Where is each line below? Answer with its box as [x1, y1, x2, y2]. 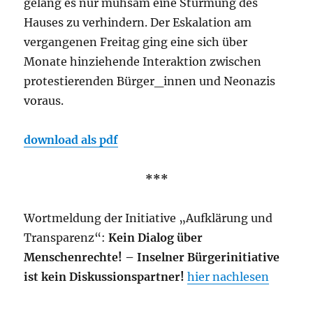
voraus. [24, 93, 64, 108]
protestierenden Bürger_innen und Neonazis [24, 73, 276, 88]
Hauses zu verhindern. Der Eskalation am [24, 15, 252, 29]
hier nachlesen [187, 269, 270, 284]
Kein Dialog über [108, 230, 203, 245]
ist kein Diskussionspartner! [24, 269, 188, 284]
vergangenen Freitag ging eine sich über [24, 34, 248, 49]
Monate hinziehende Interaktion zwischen [24, 54, 262, 68]
